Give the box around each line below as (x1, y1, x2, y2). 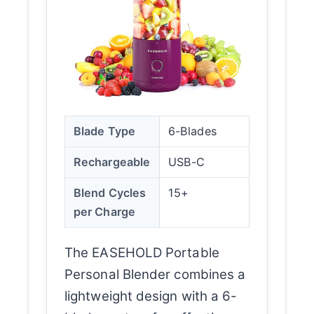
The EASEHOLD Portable (64, 244, 219, 261)
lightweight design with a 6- (64, 287, 238, 304)
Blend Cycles (74, 185, 146, 200)
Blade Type (74, 123, 135, 138)
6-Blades (168, 123, 217, 138)
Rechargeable (74, 154, 151, 169)
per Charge (74, 204, 135, 219)
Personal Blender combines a (64, 266, 246, 282)
